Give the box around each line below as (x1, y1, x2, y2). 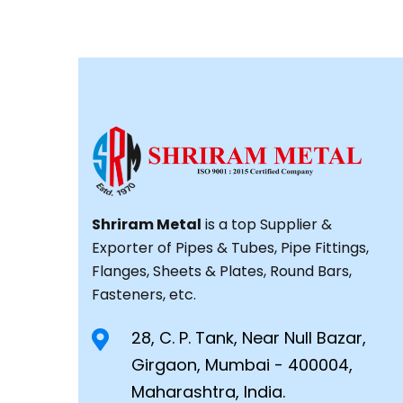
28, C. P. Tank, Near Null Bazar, (131, 327, 366, 349)
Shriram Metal (92, 214, 201, 235)
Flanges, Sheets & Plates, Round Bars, (92, 261, 352, 282)
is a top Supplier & (201, 214, 332, 235)
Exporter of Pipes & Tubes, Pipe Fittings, (92, 237, 369, 258)
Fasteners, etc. (92, 284, 196, 305)
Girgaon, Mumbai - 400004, (131, 354, 353, 376)
